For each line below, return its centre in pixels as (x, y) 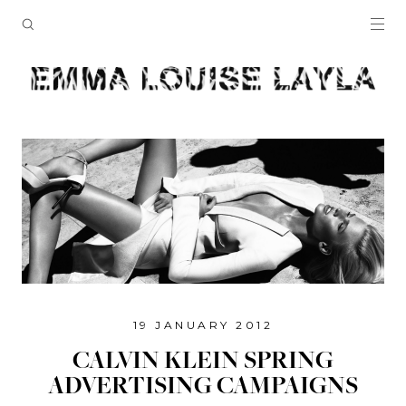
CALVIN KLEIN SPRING (203, 362)
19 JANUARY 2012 (203, 324)
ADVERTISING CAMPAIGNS (203, 387)
